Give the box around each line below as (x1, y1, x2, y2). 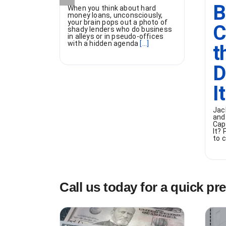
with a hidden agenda (68, 39, 139, 48)
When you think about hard (68, 4, 156, 13)
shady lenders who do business (68, 25, 173, 34)
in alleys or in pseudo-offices (68, 32, 164, 41)
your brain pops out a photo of (68, 18, 168, 27)
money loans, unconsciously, (68, 11, 163, 20)
